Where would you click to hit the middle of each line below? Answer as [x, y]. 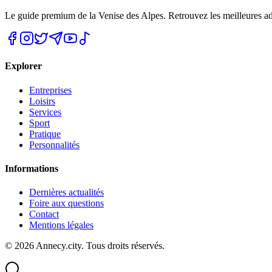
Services [45, 112]
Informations [32, 169]
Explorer [23, 66]
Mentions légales [61, 225]
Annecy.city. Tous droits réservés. [99, 246]
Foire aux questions [66, 203]
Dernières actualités [66, 192]
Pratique [45, 134]
